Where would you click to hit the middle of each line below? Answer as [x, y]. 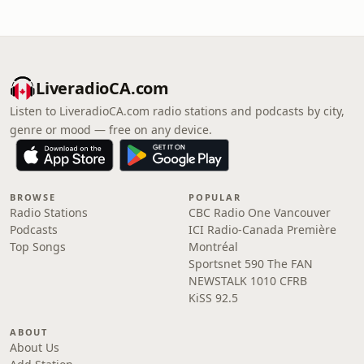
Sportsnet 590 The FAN [251, 264]
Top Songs [38, 247]
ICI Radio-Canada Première [262, 230]
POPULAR [215, 197]
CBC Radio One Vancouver [260, 212]
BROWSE [33, 197]
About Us [35, 347]
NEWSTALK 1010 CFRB [248, 281]
